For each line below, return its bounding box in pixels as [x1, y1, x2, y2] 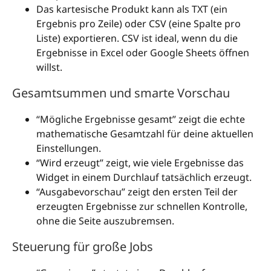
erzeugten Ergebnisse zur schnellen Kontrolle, [36, 200, 247, 214]
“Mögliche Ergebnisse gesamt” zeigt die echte [36, 113, 245, 126]
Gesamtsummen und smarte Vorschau [12, 85, 230, 102]
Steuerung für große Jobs [12, 238, 153, 255]
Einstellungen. [36, 142, 101, 155]
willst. [36, 60, 62, 74]
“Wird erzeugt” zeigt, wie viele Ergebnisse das [36, 156, 244, 170]
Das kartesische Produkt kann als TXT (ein [36, 2, 227, 16]
